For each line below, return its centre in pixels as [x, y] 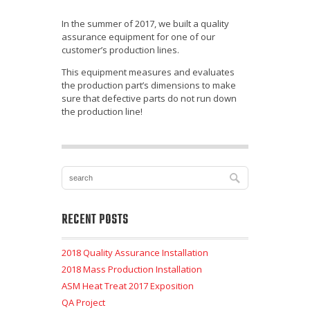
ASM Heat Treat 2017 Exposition [128, 286]
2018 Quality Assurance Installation [135, 253]
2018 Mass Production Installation [132, 270]
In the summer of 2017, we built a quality [145, 24]
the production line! [102, 112]
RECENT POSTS [95, 220]
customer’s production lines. [120, 50]
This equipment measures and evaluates [148, 72]
